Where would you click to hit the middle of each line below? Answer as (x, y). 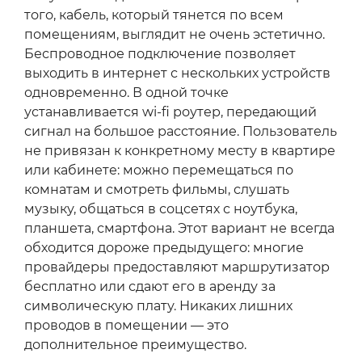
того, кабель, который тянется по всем (154, 15)
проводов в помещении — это (126, 326)
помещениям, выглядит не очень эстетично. (175, 35)
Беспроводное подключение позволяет (160, 54)
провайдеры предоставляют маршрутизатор (177, 267)
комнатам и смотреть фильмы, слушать (157, 190)
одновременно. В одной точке (126, 93)
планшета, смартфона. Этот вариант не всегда (179, 229)
